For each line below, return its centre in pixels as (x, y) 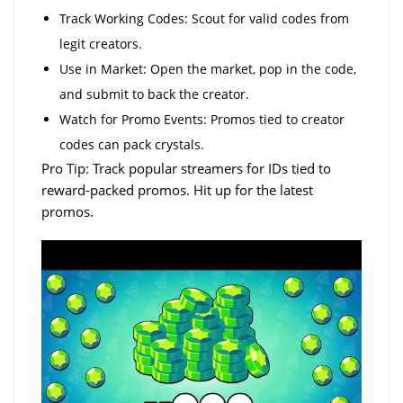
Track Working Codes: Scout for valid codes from (204, 18)
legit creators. (101, 43)
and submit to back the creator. (154, 94)
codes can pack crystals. (132, 144)
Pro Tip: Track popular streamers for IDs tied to (186, 168)
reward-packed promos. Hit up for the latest (177, 189)
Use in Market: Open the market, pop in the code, (208, 68)
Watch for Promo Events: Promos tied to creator (202, 119)
